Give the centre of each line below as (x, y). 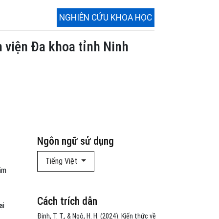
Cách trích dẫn (67, 201)
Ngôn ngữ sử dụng (76, 141)
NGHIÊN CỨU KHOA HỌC (106, 17)
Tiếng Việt (62, 161)
